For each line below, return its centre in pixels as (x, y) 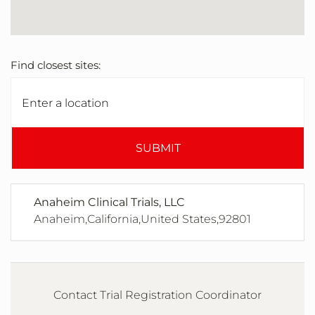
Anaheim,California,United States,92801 (142, 219)
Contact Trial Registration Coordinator (157, 295)
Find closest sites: (56, 65)
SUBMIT (158, 148)
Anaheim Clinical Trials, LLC (109, 202)
